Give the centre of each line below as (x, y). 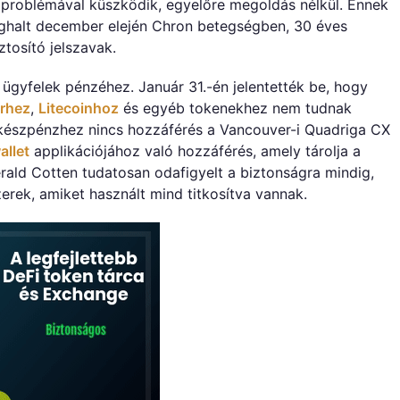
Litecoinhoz (79, 108)
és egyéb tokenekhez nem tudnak (235, 108)
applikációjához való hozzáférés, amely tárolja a (195, 150)
